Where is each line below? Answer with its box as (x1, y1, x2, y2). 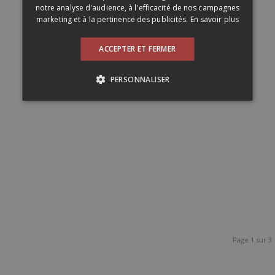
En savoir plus (190, 14, 239, 25)
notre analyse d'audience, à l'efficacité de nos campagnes (35, 2, 240, 13)
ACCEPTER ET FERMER (99, 44, 176, 54)
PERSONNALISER (110, 74, 170, 85)
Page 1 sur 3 (233, 235, 273, 244)
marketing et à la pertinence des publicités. (36, 14, 188, 25)
